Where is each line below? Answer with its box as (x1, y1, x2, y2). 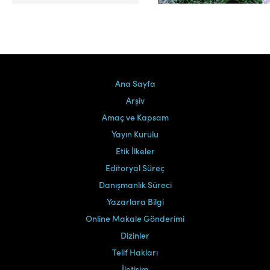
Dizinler (121, 229, 149, 242)
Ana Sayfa (115, 77, 155, 90)
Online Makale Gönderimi (86, 212, 184, 225)
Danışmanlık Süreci (98, 178, 172, 191)
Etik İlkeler (115, 145, 155, 157)
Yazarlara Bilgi (106, 195, 164, 208)
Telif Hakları (112, 246, 158, 259)
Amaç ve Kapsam (101, 111, 169, 124)
